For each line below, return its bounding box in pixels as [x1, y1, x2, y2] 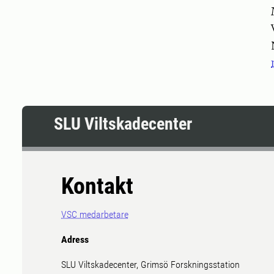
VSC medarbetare [61, 209, 128, 221]
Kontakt [61, 172, 133, 200]
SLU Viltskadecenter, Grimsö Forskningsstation [61, 259, 240, 271]
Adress [61, 234, 89, 246]
